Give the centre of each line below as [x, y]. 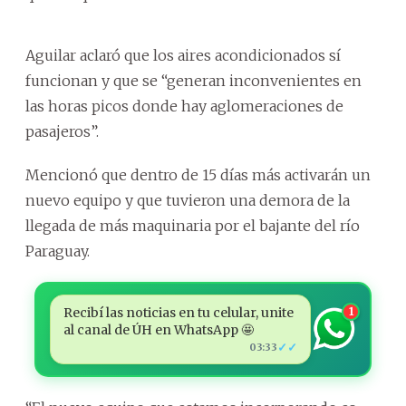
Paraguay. [58, 251]
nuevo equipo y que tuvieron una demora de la [188, 200]
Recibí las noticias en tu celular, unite [178, 312]
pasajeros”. [62, 131]
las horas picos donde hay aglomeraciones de [184, 106]
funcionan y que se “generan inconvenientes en [193, 80]
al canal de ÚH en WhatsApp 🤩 [158, 329]
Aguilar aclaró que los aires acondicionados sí [183, 55]
